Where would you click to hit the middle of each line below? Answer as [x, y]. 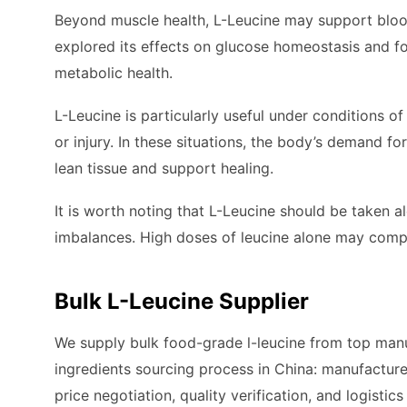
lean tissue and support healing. [164, 168]
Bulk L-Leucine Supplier [182, 301]
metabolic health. [114, 73]
